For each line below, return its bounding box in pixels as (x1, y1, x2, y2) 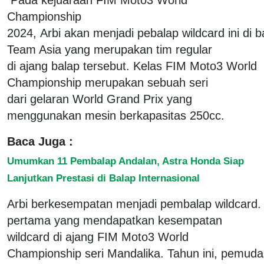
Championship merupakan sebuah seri (7, 75, 208, 89)
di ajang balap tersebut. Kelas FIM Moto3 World (7, 59, 257, 72)
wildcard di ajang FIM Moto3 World (7, 230, 189, 243)
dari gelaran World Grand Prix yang (7, 92, 192, 105)
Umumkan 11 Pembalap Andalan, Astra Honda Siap (7, 154, 244, 167)
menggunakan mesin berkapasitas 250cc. (7, 108, 225, 122)
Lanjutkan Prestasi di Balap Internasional (7, 171, 200, 184)
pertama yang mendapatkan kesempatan (7, 213, 222, 227)
